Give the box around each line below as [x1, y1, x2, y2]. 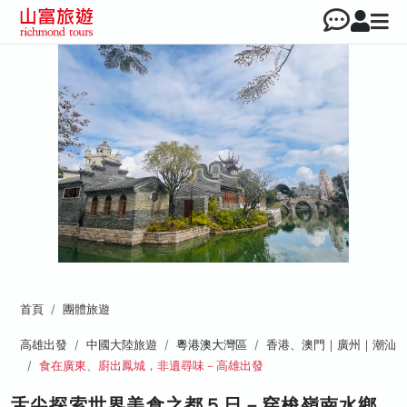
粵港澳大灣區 [176, 337, 247, 352]
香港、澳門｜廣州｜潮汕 [266, 337, 396, 352]
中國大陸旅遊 [86, 337, 157, 352]
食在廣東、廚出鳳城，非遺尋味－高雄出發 [39, 358, 263, 372]
